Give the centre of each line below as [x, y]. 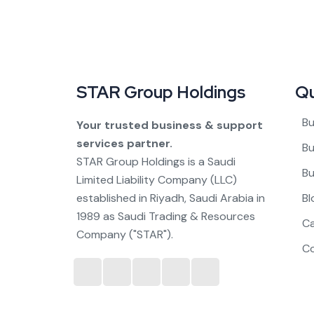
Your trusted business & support [170, 125]
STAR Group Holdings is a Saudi [156, 161]
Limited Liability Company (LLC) [157, 179]
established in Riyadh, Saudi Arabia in [171, 198]
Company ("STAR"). [125, 234]
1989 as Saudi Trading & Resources [166, 216]
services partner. [125, 143]
